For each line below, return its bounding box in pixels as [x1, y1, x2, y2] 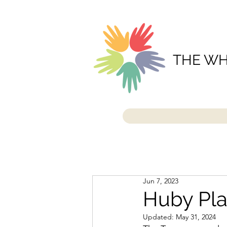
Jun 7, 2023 [143, 176, 178, 185]
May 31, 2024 [176, 212, 216, 221]
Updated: [143, 212, 176, 221]
